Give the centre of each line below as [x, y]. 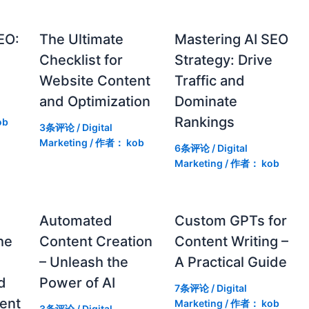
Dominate [206, 101]
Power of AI [77, 282]
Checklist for [81, 60]
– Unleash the [83, 262]
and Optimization [94, 101]
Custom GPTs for [230, 220]
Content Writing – [231, 241]
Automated [76, 220]
